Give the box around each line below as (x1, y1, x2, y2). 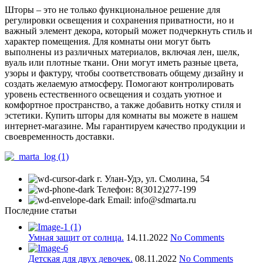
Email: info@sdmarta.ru (107, 194, 196, 205)
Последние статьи (5, 205, 77, 215)
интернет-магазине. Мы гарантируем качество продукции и (5, 120, 245, 131)
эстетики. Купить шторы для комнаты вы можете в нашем (5, 110, 238, 120)
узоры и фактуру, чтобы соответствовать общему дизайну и (5, 68, 244, 78)
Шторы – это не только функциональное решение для (5, 4, 220, 15)
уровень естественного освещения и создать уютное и (5, 89, 222, 99)
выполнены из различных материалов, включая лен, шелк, (5, 46, 240, 57)
